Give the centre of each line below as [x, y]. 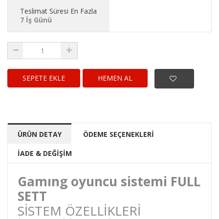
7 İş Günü [36, 20]
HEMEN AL [115, 78]
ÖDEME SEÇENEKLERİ [119, 134]
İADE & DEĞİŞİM [45, 153]
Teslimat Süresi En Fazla [58, 11]
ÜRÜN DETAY [40, 134]
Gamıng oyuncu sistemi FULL [109, 182]
